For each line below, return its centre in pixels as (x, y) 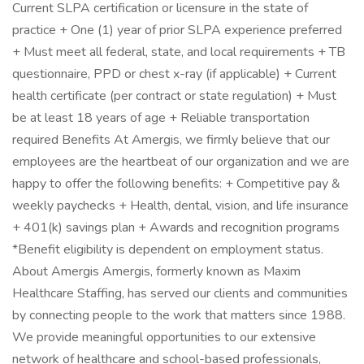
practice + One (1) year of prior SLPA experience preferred (177, 30)
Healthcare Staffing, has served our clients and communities (180, 293)
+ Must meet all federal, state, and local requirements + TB (179, 52)
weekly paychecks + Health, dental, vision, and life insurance (180, 206)
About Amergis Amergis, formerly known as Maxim (156, 271)
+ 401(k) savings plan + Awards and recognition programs (176, 227)
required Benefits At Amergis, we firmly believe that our (171, 140)
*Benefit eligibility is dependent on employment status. (168, 249)
